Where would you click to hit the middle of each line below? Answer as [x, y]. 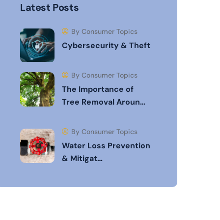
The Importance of [98, 89]
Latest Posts [50, 8]
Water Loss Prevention [106, 146]
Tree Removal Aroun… [104, 102]
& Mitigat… [82, 159]
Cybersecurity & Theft [106, 46]
